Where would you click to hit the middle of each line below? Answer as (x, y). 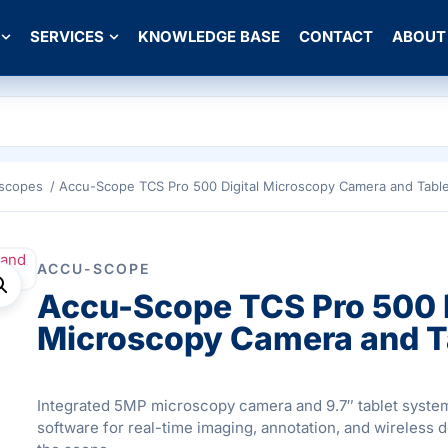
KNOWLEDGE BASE (209, 37)
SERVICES (67, 37)
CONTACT (336, 37)
